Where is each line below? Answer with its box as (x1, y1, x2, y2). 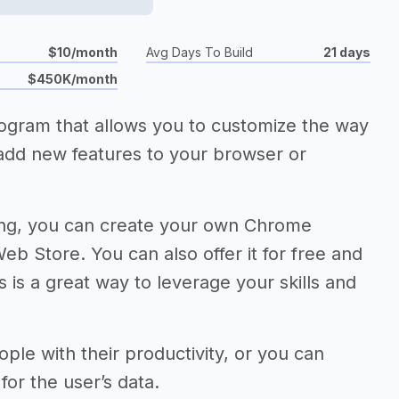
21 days (323, 45, 370, 60)
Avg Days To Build (146, 45, 253, 60)
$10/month (48, 45, 118, 60)
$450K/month (28, 71, 118, 86)
